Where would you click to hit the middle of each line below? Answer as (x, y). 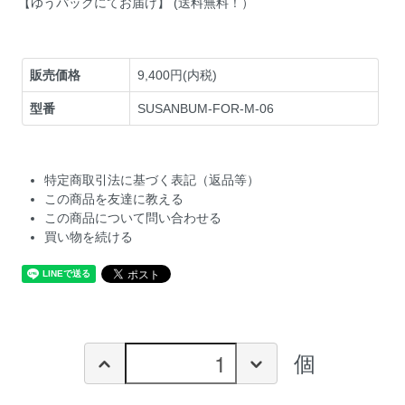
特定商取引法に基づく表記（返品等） (152, 179)
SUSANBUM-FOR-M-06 (206, 108)
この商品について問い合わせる (133, 217)
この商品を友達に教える (114, 198)
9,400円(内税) (178, 75)
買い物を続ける (89, 236)
